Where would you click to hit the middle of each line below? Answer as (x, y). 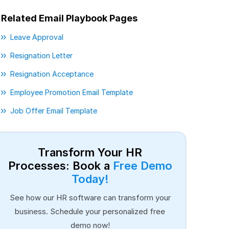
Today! (90, 179)
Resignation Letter (41, 55)
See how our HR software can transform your (90, 198)
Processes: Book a (60, 166)
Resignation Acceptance (52, 74)
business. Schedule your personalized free (90, 211)
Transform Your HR (90, 152)
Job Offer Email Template (54, 111)
